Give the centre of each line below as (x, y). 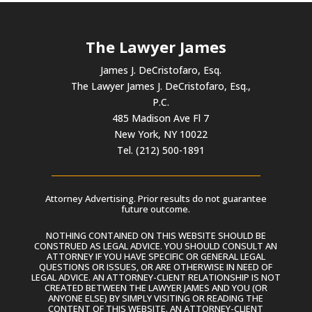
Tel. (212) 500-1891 (161, 150)
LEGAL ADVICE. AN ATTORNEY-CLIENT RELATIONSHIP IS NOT (156, 277)
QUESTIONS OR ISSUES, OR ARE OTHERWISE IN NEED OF (156, 266)
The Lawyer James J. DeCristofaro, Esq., (161, 86)
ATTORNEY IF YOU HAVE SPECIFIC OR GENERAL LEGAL (156, 256)
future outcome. (156, 209)
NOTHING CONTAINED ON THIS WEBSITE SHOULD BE (156, 235)
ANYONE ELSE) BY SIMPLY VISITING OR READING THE (156, 298)
